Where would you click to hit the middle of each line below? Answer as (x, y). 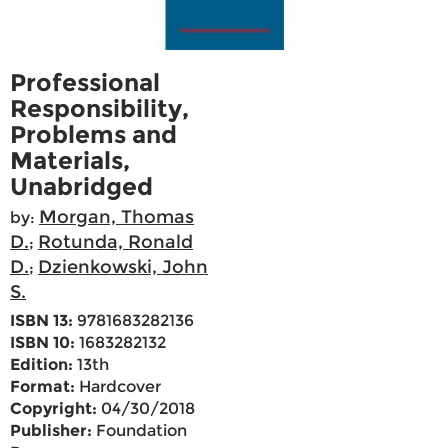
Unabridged (81, 187)
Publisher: (51, 431)
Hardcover (118, 387)
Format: (42, 387)
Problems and (93, 135)
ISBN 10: (42, 343)
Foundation (139, 431)
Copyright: (53, 409)
